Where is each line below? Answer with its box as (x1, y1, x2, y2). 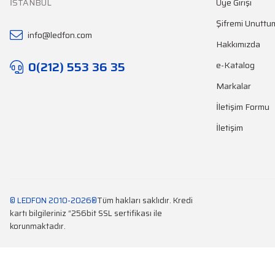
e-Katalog (216, 58, 255, 72)
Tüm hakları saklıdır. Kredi (97, 193, 193, 207)
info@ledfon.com (28, 28, 92, 42)
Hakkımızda (216, 37, 260, 51)
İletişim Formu (216, 99, 269, 114)
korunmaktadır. (10, 219, 66, 233)
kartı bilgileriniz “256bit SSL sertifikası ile (10, 206, 162, 220)
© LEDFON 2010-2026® (10, 193, 97, 207)
